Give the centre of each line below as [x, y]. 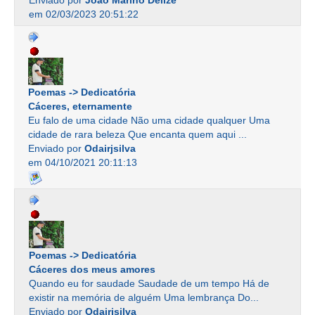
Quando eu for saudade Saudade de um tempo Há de [149, 283]
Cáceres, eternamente [80, 107]
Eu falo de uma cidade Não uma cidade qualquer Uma [149, 121]
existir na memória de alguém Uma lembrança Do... [144, 297]
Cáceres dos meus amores [92, 269]
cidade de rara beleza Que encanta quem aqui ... [137, 135]
